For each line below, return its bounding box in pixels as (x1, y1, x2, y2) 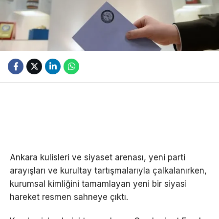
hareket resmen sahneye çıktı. (10, 192, 128, 202)
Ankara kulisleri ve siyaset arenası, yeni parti (10, 152, 185, 162)
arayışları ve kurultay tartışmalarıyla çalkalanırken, (10, 165, 207, 175)
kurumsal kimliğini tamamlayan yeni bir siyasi (10, 178, 187, 189)
